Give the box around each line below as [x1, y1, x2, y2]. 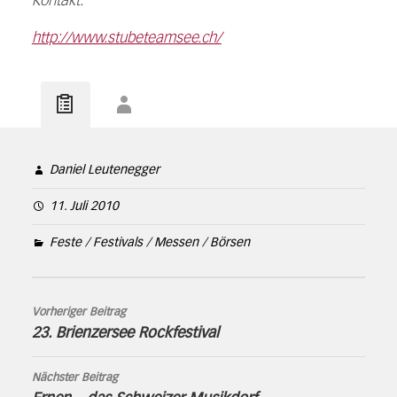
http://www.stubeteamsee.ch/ [31, 30, 222, 46]
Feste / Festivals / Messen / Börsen [49, 236, 250, 249]
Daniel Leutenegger [49, 163, 160, 176]
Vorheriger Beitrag [31, 306, 126, 318]
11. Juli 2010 [49, 199, 119, 213]
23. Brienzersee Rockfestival [31, 325, 219, 341]
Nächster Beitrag [31, 371, 118, 384]
